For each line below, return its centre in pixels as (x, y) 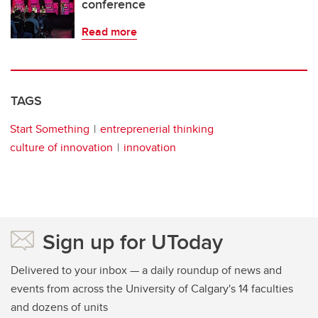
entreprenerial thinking (157, 128)
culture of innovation (61, 147)
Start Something (50, 128)
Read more (109, 31)
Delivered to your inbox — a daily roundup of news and (146, 270)
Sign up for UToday (133, 241)
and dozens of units (59, 307)
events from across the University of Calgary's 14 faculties (152, 288)
